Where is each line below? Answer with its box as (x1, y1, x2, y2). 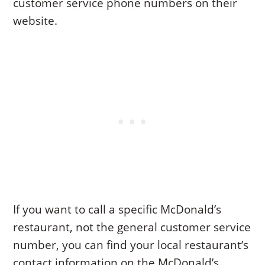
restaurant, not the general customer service (13, 219, 251, 235)
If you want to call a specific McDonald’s (13, 201, 222, 217)
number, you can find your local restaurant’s (13, 237, 249, 253)
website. (13, 12, 58, 28)
